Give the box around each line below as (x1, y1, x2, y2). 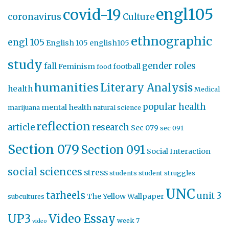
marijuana (8, 104, 40, 111)
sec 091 (160, 124, 184, 132)
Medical (194, 85, 220, 93)
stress (84, 168, 108, 177)
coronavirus (8, 11, 61, 22)
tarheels (46, 190, 85, 201)
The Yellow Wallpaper (87, 192, 164, 201)
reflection (36, 120, 90, 133)
